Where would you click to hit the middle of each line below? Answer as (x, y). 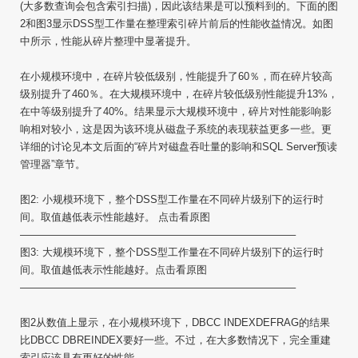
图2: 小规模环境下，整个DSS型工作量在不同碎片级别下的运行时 (172, 199)
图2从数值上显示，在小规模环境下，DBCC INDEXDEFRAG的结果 (175, 322)
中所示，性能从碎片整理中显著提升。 (108, 41)
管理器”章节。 (53, 164)
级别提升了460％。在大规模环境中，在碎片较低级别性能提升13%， (179, 94)
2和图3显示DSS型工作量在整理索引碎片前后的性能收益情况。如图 (177, 24)
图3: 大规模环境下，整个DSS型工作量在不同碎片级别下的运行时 (172, 252)
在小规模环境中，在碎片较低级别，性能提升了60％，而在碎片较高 (176, 76)
